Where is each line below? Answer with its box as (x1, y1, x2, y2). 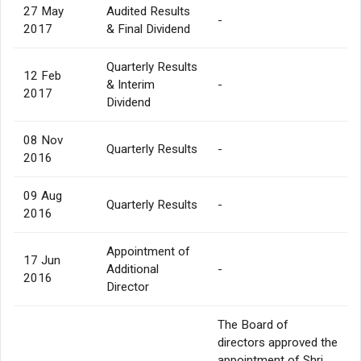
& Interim (106, 77, 155, 92)
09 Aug (23, 188, 62, 203)
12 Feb (23, 68, 61, 83)
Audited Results (106, 3, 190, 19)
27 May (23, 3, 64, 19)
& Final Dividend (106, 21, 190, 36)
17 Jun (23, 252, 60, 268)
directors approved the (218, 334, 338, 350)
